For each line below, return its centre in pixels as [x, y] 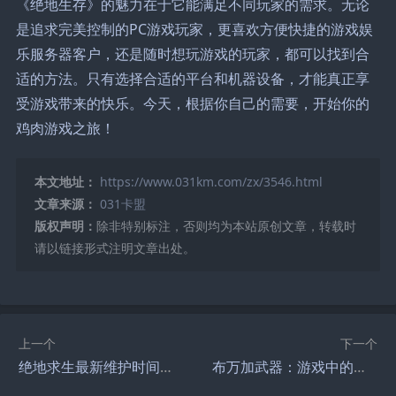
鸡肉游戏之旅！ [65, 128]
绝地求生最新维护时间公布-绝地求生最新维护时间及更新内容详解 [166, 366]
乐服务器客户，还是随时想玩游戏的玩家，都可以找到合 [192, 53]
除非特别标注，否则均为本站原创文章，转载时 [226, 225]
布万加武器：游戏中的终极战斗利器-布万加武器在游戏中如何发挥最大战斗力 [360, 366]
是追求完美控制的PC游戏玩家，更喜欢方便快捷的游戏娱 [194, 29]
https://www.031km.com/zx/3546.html [211, 181]
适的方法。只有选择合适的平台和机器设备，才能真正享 [192, 78]
